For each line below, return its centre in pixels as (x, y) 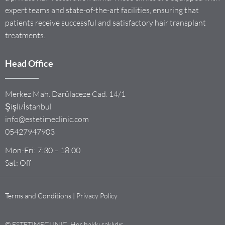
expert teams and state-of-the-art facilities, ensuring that (102, 10)
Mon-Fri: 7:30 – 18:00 (43, 150)
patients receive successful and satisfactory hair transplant (105, 23)
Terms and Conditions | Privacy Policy (61, 196)
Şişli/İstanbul (28, 107)
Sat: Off (18, 163)
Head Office (29, 64)
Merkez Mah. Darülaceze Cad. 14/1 (65, 94)
